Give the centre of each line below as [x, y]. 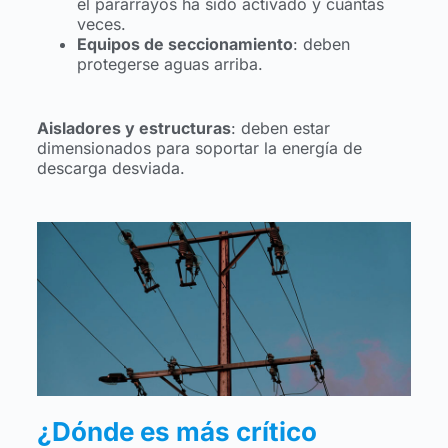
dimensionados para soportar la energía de [199, 148]
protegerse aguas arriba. [169, 64]
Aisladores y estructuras [133, 128]
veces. [101, 24]
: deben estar [280, 128]
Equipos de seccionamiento [184, 44]
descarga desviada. [110, 168]
